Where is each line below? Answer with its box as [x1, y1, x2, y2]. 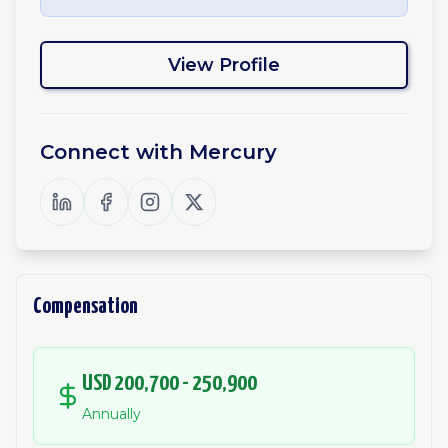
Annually [82, 405, 141, 423]
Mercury [189, 140, 277, 164]
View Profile [168, 54, 280, 76]
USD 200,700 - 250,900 [82, 372, 257, 395]
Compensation [33, 295, 138, 318]
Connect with [40, 140, 189, 164]
